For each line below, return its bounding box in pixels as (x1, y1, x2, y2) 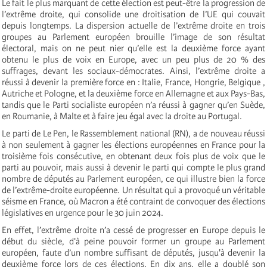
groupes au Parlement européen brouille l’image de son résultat (2, 31, 265, 42)
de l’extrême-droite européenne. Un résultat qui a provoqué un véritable (2, 184, 265, 195)
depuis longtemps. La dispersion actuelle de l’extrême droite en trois (2, 20, 265, 31)
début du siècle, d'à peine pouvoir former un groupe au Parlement (2, 235, 265, 247)
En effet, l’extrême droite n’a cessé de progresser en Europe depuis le (2, 224, 265, 235)
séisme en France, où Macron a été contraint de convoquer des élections (2, 195, 265, 207)
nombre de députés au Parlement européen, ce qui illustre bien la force (2, 173, 265, 184)
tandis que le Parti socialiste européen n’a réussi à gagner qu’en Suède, (2, 99, 265, 110)
